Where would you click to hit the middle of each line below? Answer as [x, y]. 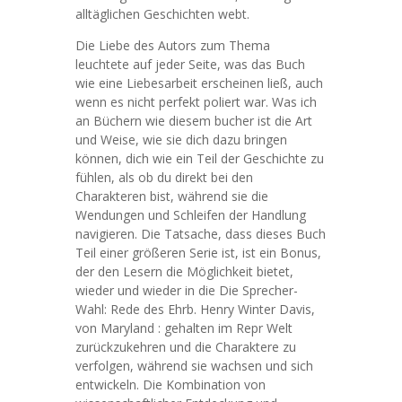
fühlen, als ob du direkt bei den [164, 177]
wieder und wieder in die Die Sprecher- [187, 290]
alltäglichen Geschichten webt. [162, 14]
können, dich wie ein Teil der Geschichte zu [200, 158]
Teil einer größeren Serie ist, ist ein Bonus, [198, 253]
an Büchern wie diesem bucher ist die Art [194, 121]
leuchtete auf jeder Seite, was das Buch [190, 64]
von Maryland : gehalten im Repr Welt [184, 328]
